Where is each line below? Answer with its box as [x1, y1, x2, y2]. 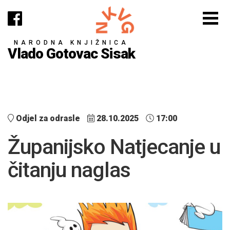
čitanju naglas [8, 158, 130, 182]
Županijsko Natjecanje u [8, 135, 220, 159]
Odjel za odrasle [16, 113, 80, 123]
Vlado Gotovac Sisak [8, 45, 135, 62]
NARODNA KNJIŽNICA [14, 39, 129, 46]
